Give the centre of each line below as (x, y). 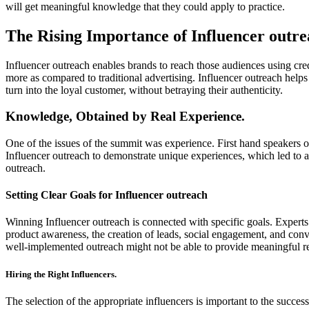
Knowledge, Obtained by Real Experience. (125, 117)
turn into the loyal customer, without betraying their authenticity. (144, 90)
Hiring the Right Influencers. (61, 274)
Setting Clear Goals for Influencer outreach (107, 195)
